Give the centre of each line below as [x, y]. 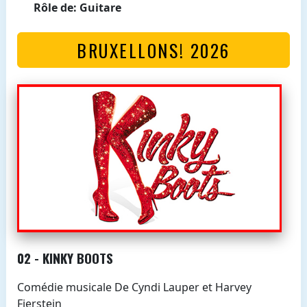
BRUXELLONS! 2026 [153, 50]
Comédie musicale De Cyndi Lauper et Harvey [134, 287]
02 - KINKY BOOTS [66, 258]
